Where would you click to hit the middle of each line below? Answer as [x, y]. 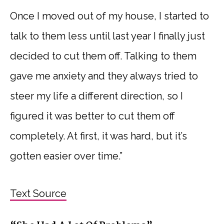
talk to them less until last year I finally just [107, 36]
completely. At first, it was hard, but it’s [98, 136]
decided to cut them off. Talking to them [103, 56]
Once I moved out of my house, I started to [109, 16]
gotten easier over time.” [66, 156]
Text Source [38, 193]
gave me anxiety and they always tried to [104, 76]
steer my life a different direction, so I [96, 96]
